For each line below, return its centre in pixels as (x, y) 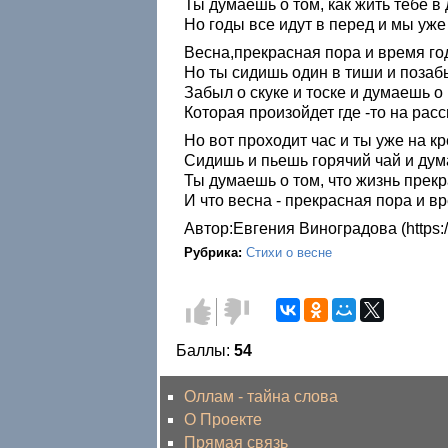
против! (252, 327)
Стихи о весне (289, 252)
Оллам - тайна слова (261, 396)
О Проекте (223, 419)
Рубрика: (215, 252)
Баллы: (205, 350)
